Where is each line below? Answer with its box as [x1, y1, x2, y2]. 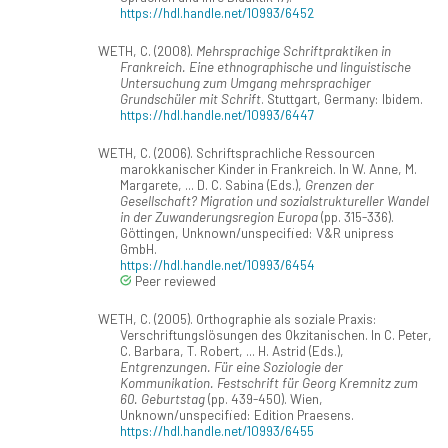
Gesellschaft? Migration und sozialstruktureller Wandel [120, 192, 429, 210]
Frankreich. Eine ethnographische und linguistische [120, 58, 411, 76]
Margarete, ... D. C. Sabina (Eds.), [120, 176, 305, 194]
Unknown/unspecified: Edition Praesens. [120, 406, 354, 424]
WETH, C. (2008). [97, 42, 196, 60]
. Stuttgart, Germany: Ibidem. [261, 90, 423, 108]
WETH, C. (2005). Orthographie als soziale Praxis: [97, 310, 377, 328]
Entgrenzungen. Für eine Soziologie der [120, 358, 343, 376]
